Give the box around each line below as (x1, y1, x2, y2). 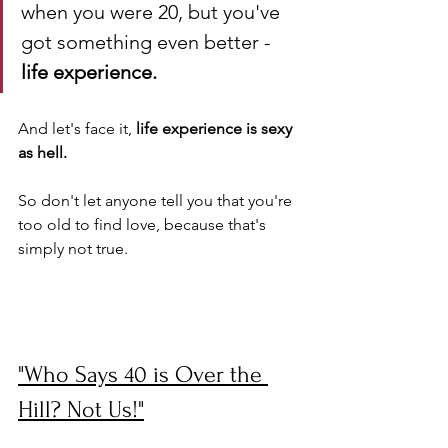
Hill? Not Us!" (18, 396, 144, 423)
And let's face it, (18, 119, 136, 138)
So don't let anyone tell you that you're (18, 191, 296, 210)
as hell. (18, 143, 71, 162)
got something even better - (21, 30, 276, 54)
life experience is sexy (136, 119, 296, 138)
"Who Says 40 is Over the (18, 361, 268, 388)
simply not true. (18, 239, 128, 258)
